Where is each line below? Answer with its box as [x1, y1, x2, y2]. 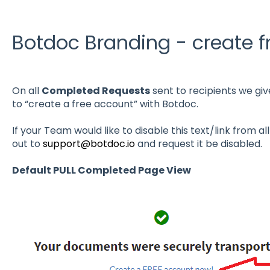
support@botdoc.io [42, 137, 135, 151]
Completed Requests [41, 83, 150, 98]
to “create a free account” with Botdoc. [11, 96, 198, 111]
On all [11, 83, 42, 98]
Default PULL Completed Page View [11, 163, 191, 178]
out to [11, 137, 43, 151]
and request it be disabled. [134, 137, 262, 151]
